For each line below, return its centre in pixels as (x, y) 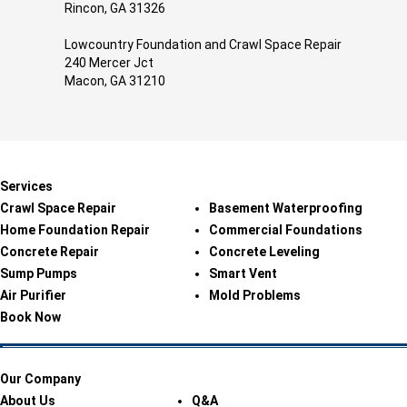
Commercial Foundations (285, 230)
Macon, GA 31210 (115, 81)
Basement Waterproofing (285, 208)
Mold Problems (254, 295)
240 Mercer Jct (109, 63)
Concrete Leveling (264, 252)
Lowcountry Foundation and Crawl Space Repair (203, 45)
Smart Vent (243, 273)
